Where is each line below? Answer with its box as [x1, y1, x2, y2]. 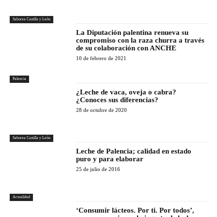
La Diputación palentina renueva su [76, 29, 189, 37]
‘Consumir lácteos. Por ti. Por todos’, [76, 206, 195, 215]
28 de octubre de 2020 [76, 107, 127, 113]
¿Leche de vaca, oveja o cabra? [76, 88, 177, 96]
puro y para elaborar [76, 155, 144, 163]
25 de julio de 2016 [76, 166, 121, 172]
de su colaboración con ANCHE [76, 44, 177, 52]
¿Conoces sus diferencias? [76, 95, 159, 104]
